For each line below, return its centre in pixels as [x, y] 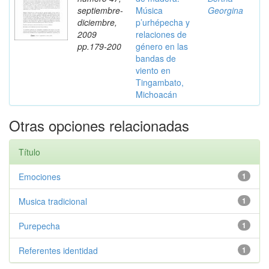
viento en [153, 70]
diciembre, [97, 22]
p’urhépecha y [163, 22]
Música [149, 10]
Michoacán [156, 94]
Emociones [40, 177]
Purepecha [39, 226]
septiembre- [100, 10]
